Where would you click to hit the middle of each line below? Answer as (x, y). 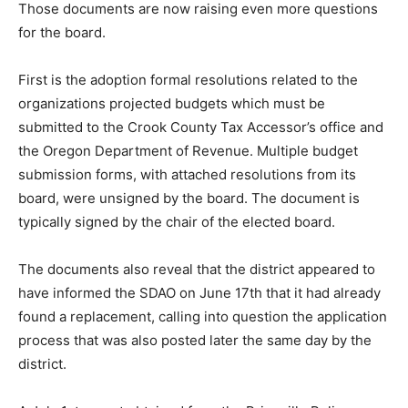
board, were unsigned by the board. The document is (189, 198)
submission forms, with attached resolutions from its (187, 174)
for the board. (62, 32)
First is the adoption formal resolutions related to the (188, 79)
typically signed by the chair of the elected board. (177, 221)
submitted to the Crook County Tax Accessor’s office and (201, 127)
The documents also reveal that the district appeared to (197, 269)
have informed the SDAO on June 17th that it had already (199, 292)
